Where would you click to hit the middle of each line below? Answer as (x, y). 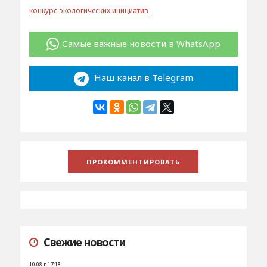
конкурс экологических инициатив (89, 10)
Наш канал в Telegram (142, 78)
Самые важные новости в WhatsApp (141, 43)
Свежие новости (84, 242)
